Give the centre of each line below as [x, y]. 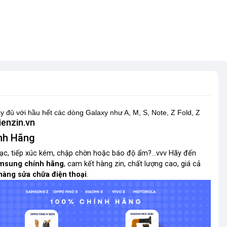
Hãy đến [181, 153]
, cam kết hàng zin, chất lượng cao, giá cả [132, 164]
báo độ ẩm [130, 153]
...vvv [159, 153]
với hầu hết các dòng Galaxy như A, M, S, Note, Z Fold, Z [107, 112]
